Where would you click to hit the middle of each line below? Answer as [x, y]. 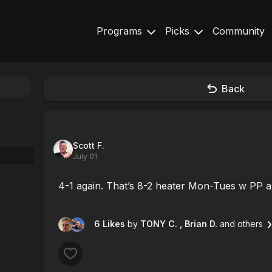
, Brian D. [200, 223]
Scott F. [89, 145]
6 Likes [111, 223]
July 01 [85, 156]
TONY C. [159, 223]
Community [239, 31]
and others [241, 223]
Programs [121, 31]
